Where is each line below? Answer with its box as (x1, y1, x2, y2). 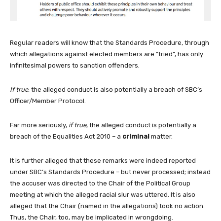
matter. (149, 132, 173, 140)
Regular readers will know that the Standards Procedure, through (10, 38, 209, 46)
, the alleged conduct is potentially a (86, 121, 196, 129)
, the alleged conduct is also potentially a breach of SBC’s (28, 85, 202, 93)
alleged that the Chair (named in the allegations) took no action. (10, 202, 205, 210)
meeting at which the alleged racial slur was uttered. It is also (10, 190, 195, 198)
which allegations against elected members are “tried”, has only (10, 50, 203, 58)
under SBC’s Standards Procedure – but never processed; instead (10, 168, 211, 176)
